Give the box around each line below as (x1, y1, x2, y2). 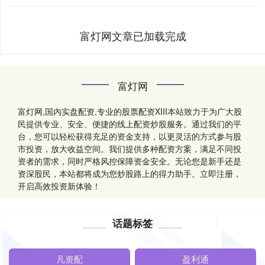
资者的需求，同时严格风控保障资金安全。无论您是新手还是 (18, 155, 241, 167)
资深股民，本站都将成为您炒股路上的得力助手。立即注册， (18, 167, 241, 180)
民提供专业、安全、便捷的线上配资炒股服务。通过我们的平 (18, 118, 241, 130)
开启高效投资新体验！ (18, 180, 101, 192)
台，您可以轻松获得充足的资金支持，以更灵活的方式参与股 (18, 130, 241, 143)
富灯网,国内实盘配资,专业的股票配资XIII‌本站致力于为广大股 (18, 105, 242, 118)
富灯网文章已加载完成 (80, 28, 186, 44)
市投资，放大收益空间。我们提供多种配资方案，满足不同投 (18, 143, 241, 155)
